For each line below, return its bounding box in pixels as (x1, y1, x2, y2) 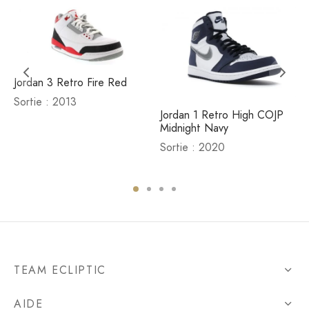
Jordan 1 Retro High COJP (160, 107, 283, 123)
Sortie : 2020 (160, 139, 225, 156)
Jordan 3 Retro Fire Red (14, 74, 127, 91)
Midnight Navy (160, 120, 228, 137)
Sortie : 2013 (14, 94, 77, 110)
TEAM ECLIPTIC (14, 262, 106, 279)
